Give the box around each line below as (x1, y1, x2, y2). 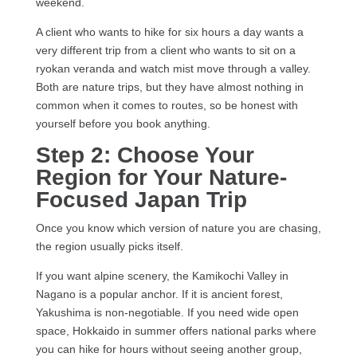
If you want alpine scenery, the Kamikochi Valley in (35, 269, 288, 283)
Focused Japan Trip (35, 187, 247, 213)
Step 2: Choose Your (35, 143, 254, 168)
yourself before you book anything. (35, 117, 210, 131)
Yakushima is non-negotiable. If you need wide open (35, 306, 299, 320)
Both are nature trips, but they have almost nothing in (35, 80, 304, 94)
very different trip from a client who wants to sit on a (35, 44, 296, 57)
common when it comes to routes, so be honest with (35, 99, 298, 112)
